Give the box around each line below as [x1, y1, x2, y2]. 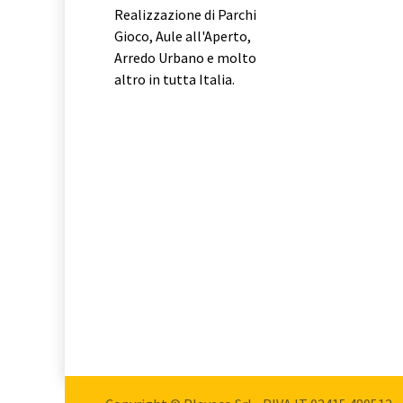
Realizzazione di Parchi [114, 5, 256, 24]
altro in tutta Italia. [114, 70, 235, 89]
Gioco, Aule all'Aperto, [114, 27, 251, 46]
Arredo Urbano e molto [114, 49, 256, 67]
